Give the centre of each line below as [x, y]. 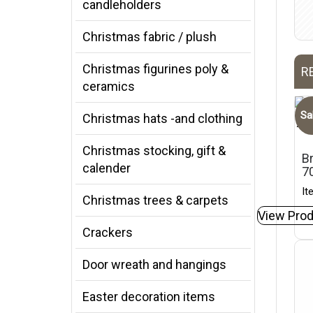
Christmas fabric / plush [150, 37]
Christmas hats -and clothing [162, 118]
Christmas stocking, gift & [154, 151]
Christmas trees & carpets [155, 200]
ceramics [109, 86]
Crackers [108, 232]
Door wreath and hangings [154, 264]
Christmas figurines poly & [155, 69]
